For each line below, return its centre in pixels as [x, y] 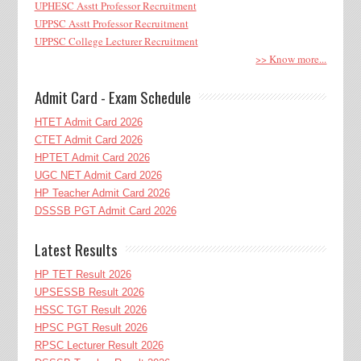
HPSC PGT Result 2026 [91, 327]
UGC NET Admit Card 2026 [98, 175]
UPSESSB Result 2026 [89, 292]
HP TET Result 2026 [83, 274]
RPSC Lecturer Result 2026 [99, 345]
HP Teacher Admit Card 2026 [102, 193]
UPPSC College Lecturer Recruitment [116, 41]
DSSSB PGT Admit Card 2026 [105, 210]
